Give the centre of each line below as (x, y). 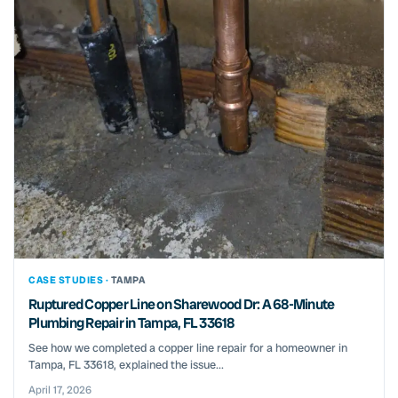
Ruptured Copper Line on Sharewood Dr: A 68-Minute (182, 305)
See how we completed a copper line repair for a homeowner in (188, 348)
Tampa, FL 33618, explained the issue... (126, 365)
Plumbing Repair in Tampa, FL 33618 (131, 323)
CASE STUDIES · (70, 280)
